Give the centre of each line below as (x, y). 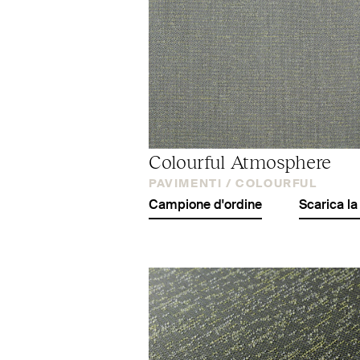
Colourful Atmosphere (240, 160)
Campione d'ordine (205, 205)
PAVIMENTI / (190, 184)
